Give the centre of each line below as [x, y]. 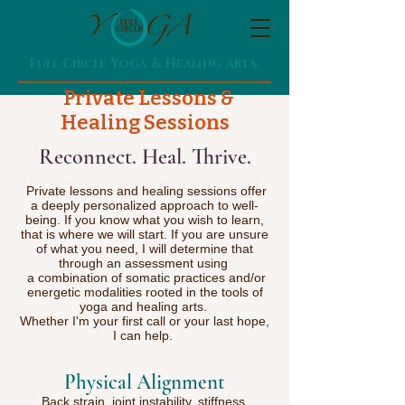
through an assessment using [145, 263]
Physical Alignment [145, 382]
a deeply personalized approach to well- [145, 205]
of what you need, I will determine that [145, 249]
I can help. [145, 335]
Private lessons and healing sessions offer [145, 191]
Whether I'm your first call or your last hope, [145, 321]
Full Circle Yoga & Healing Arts [145, 64]
